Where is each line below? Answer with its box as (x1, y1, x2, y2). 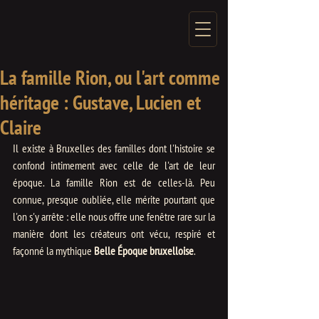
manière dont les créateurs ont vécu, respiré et (13, 226, 215, 241)
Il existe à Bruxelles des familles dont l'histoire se (13, 141, 215, 155)
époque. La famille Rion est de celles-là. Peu (13, 175, 215, 189)
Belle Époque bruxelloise (94, 244, 194, 258)
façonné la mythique (13, 244, 94, 258)
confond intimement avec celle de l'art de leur (13, 158, 215, 172)
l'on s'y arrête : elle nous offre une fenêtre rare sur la (13, 209, 215, 224)
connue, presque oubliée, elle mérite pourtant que (13, 192, 215, 206)
